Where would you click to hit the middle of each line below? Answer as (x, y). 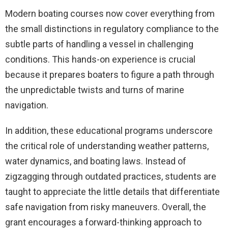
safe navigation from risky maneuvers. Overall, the (106, 207)
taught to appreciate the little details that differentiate (112, 191)
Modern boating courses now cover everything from (110, 13)
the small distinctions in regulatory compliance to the (112, 28)
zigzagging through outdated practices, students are (111, 176)
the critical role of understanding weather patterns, (107, 146)
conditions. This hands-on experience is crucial (100, 59)
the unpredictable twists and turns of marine (95, 90)
